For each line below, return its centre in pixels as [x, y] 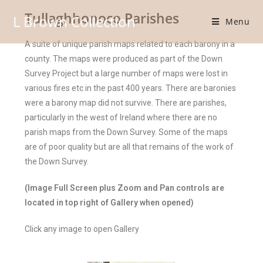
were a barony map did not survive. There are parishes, [126, 103]
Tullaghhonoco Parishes [102, 18]
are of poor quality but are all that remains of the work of [129, 147]
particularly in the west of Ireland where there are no [121, 117]
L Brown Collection [75, 21]
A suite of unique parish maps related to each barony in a [130, 44]
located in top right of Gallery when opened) [109, 203]
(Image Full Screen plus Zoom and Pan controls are [125, 188]
